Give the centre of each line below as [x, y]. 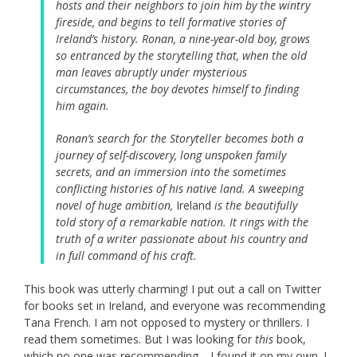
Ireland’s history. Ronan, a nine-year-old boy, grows [183, 39]
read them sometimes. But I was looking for [139, 339]
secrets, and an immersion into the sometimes [171, 172]
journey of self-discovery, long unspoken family [171, 155]
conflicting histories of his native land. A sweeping [180, 189]
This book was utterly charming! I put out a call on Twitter [173, 289]
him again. [82, 106]
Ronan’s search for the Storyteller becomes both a [180, 139]
